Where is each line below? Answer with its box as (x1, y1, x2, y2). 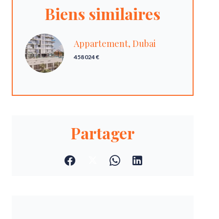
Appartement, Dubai (74, 38, 156, 49)
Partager (71, 122, 134, 143)
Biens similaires (45, 3, 160, 24)
